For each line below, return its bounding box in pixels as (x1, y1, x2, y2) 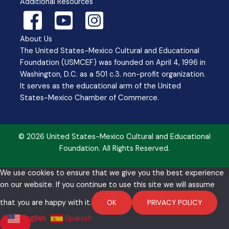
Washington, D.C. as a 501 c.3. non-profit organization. (20, 69, 205, 79)
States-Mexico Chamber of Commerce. (20, 93, 159, 103)
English (22, 213, 46, 223)
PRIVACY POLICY (147, 198, 202, 208)
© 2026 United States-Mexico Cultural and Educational (18, 131, 211, 142)
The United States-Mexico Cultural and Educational (20, 45, 199, 56)
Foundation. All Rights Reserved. (59, 143, 170, 153)
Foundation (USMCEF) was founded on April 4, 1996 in (20, 57, 205, 67)
